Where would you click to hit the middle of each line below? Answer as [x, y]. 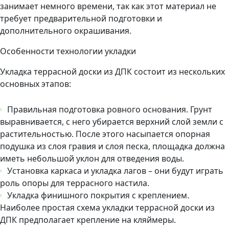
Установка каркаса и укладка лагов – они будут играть [115, 170]
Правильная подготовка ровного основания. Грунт [110, 109]
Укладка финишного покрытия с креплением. [98, 195]
